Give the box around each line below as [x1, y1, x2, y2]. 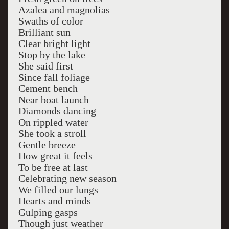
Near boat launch [18, 94, 89, 105]
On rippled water [18, 117, 88, 128]
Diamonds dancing [18, 105, 96, 117]
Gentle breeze [18, 139, 76, 150]
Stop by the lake [18, 49, 85, 60]
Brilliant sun [18, 27, 71, 38]
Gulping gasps [18, 207, 78, 218]
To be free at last [18, 162, 88, 173]
